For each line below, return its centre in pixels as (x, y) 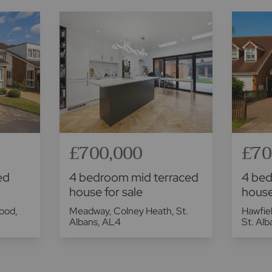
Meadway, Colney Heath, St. (129, 211)
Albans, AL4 (95, 222)
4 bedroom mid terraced (134, 177)
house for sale (106, 192)
